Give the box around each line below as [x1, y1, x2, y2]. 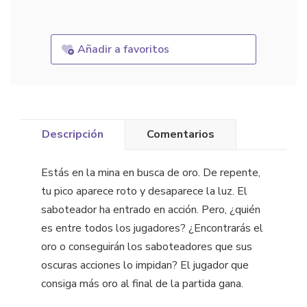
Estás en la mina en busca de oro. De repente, [41, 164, 260, 180]
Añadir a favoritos [77, 41, 170, 57]
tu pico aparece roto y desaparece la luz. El [41, 183, 247, 199]
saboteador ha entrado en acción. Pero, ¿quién [41, 201, 260, 217]
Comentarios [147, 127, 214, 143]
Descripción [42, 127, 103, 143]
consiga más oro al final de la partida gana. [41, 275, 243, 291]
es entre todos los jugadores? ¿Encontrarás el [41, 220, 263, 236]
